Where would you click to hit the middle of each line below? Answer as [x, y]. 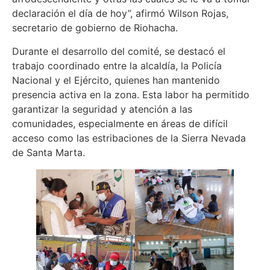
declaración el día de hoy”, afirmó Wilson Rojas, [120, 14]
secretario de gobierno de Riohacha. [95, 28]
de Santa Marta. [49, 152]
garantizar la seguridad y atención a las [102, 109]
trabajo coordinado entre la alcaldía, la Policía [117, 65]
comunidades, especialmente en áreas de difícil [120, 123]
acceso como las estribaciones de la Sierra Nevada [129, 138]
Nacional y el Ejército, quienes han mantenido [116, 80]
